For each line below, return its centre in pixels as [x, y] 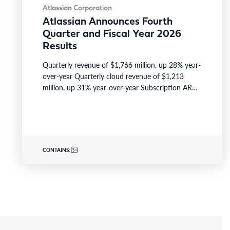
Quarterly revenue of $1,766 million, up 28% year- [121, 65]
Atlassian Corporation [77, 8]
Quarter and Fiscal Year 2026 [112, 34]
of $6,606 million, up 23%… [86, 99]
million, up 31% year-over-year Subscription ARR [119, 87]
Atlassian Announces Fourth [107, 22]
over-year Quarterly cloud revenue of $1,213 [113, 76]
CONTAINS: [56, 150]
